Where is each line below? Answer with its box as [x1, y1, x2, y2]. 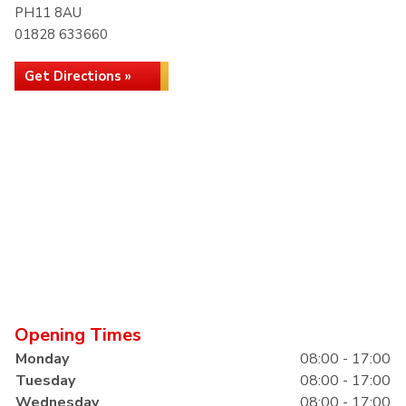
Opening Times [14, 323, 141, 347]
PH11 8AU [14, 4, 82, 22]
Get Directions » [24, 67, 131, 85]
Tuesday [15, 371, 75, 391]
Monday [15, 349, 69, 369]
